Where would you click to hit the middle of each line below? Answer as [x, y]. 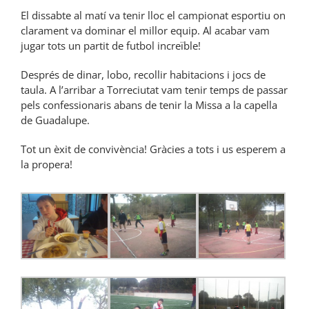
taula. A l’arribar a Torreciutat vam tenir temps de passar [154, 89]
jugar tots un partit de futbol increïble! [111, 45]
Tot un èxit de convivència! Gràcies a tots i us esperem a [153, 149]
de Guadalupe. [55, 120]
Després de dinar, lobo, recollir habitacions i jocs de [143, 74]
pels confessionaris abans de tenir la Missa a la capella [149, 104]
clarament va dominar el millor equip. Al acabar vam [145, 30]
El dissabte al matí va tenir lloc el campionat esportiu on [153, 15]
